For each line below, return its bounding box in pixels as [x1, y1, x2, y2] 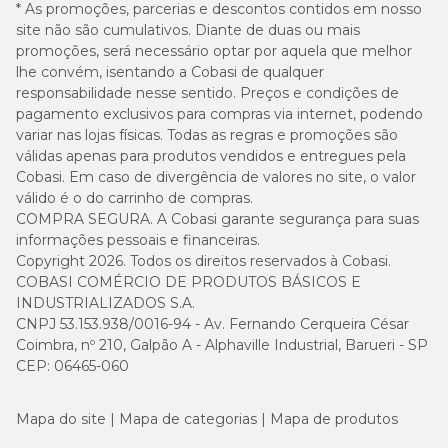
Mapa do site [16, 410, 106, 428]
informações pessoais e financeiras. [16, 231, 260, 249]
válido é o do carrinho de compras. [16, 189, 253, 207]
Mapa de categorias [119, 410, 257, 428]
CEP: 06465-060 [16, 357, 129, 375]
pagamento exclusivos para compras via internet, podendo [16, 105, 423, 123]
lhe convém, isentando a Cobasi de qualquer [16, 63, 324, 81]
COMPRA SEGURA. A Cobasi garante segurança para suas [16, 210, 419, 228]
